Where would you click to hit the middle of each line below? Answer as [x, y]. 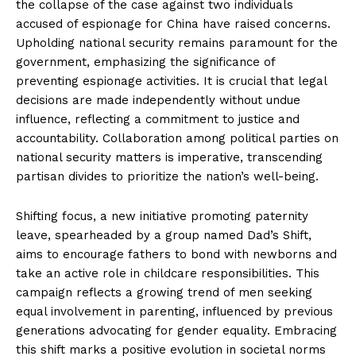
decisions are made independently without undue [158, 101]
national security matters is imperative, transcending [169, 158]
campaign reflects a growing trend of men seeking [164, 293]
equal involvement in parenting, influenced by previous [174, 312]
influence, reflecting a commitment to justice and [158, 120]
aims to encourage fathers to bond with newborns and [176, 255]
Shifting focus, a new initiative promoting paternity [162, 217]
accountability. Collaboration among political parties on [177, 139]
